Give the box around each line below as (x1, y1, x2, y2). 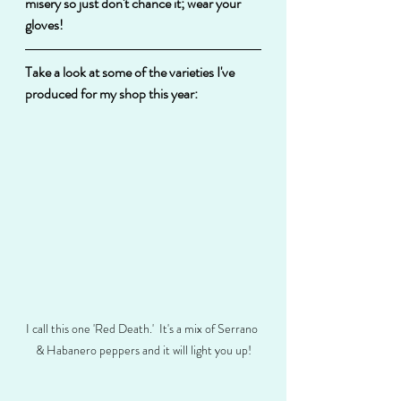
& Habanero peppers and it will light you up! (35, 340, 252, 359)
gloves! (25, 13, 64, 35)
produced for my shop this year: (25, 82, 198, 104)
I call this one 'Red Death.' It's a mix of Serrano (26, 319, 260, 337)
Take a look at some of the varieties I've (25, 61, 237, 82)
